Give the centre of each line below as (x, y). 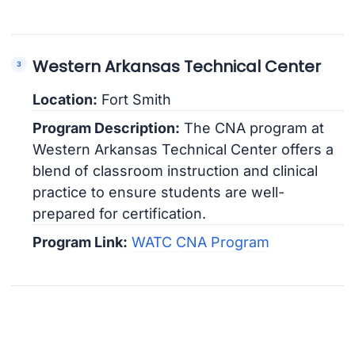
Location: (65, 99)
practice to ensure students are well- (159, 192)
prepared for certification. (120, 213)
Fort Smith (135, 99)
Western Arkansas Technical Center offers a (183, 149)
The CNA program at (252, 128)
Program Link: (80, 242)
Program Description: (107, 128)
